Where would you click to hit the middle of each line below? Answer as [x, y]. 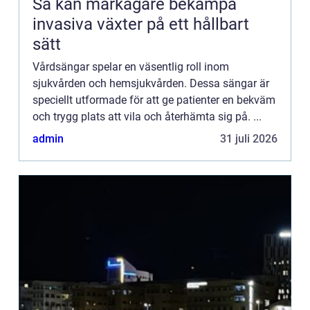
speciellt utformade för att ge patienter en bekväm [154, 100]
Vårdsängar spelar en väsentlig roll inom [131, 66]
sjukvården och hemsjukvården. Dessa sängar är [151, 83]
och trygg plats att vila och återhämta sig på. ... [147, 116]
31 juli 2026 [249, 138]
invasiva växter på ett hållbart [141, 24]
